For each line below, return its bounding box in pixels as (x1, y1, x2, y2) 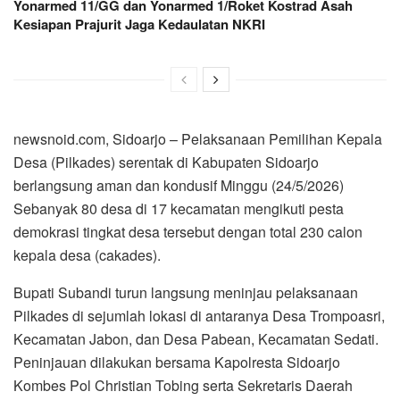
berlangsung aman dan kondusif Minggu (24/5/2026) (13, 174, 344, 196)
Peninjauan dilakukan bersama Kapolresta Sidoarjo (13, 351, 340, 372)
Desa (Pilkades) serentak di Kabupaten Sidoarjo (13, 151, 319, 172)
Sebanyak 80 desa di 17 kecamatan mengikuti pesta (13, 197, 344, 219)
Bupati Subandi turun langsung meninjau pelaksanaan (13, 281, 358, 303)
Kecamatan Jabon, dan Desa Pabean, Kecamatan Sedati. (13, 328, 379, 349)
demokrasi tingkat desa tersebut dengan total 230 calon (13, 221, 362, 242)
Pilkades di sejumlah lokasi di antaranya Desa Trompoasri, (13, 304, 385, 326)
